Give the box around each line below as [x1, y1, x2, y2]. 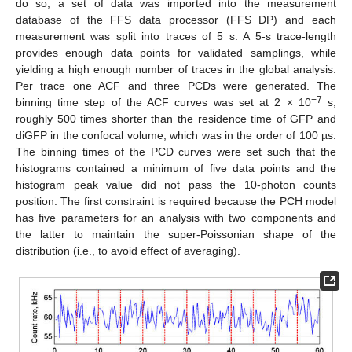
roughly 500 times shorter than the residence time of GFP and [16, 112, 336, 126]
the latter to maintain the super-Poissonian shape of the [16, 228, 336, 241]
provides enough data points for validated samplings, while [16, 46, 336, 60]
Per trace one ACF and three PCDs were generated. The [16, 79, 336, 93]
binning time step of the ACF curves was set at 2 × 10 [16, 96, 311, 109]
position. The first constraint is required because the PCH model [16, 195, 336, 208]
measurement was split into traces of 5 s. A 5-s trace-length [16, 30, 336, 43]
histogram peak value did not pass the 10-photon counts [16, 178, 336, 192]
